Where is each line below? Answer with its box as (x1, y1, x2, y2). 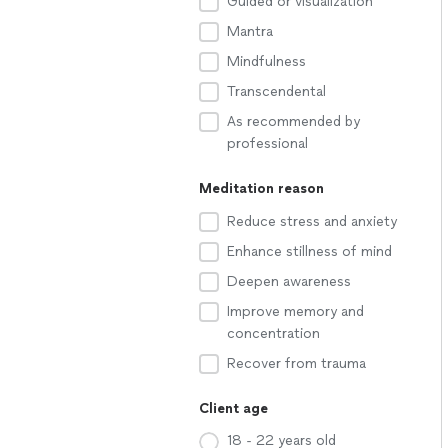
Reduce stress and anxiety (227, 213, 397, 230)
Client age (199, 400, 268, 417)
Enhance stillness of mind (227, 243, 392, 260)
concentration (227, 325, 320, 342)
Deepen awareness (227, 273, 351, 290)
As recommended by (227, 113, 360, 130)
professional (227, 135, 308, 152)
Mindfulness (227, 53, 306, 70)
